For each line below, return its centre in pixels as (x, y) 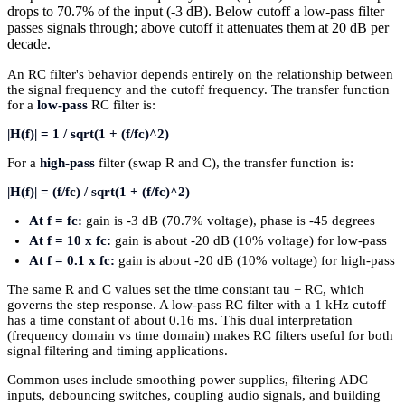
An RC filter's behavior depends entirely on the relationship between (200, 74)
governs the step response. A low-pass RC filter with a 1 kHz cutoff (197, 305)
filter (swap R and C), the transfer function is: (224, 162)
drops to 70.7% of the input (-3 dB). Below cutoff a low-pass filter (196, 11)
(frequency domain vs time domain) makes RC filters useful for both (200, 336)
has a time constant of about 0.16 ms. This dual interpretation (180, 320)
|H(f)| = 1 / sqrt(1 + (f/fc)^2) (88, 133)
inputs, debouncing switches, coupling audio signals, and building (194, 396)
